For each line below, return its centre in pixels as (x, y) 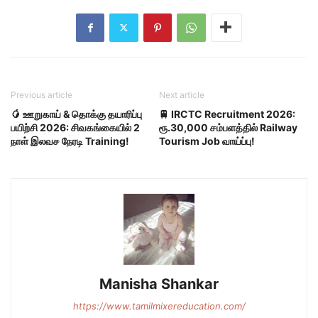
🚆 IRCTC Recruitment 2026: (227, 114)
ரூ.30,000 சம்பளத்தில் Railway (228, 127)
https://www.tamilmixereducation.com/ (159, 306)
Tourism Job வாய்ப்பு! (207, 141)
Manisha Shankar (159, 284)
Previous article (42, 94)
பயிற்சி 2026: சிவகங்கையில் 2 (75, 127)
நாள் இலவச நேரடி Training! (70, 141)
